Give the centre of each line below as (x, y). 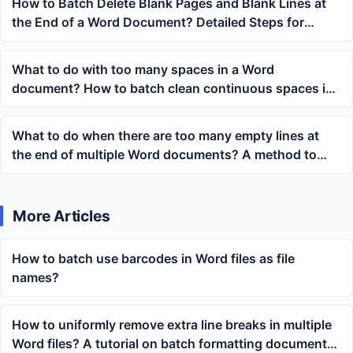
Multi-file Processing (74, 41)
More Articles (61, 216)
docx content (52, 108)
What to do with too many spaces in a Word (143, 70)
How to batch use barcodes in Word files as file (153, 259)
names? (35, 278)
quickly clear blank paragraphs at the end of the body (172, 174)
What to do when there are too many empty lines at (165, 136)
